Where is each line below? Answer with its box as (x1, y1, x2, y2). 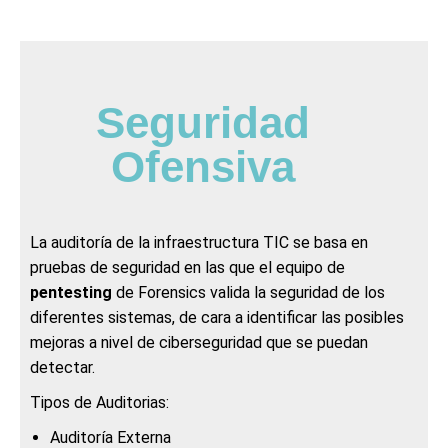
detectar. (30, 357, 95, 377)
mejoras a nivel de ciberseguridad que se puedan (30, 332, 368, 352)
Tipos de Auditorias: (30, 392, 169, 412)
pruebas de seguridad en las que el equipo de (30, 257, 345, 277)
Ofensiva (110, 141, 295, 191)
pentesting (30, 282, 112, 302)
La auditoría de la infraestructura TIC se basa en (30, 232, 368, 252)
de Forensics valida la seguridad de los (112, 282, 385, 302)
